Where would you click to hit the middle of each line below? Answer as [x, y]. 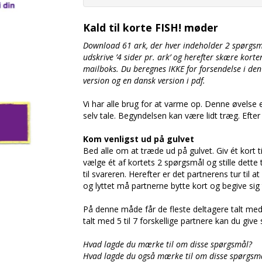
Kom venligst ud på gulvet [138, 139]
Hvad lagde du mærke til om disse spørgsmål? [167, 244]
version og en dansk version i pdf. [144, 81]
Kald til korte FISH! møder [150, 28]
